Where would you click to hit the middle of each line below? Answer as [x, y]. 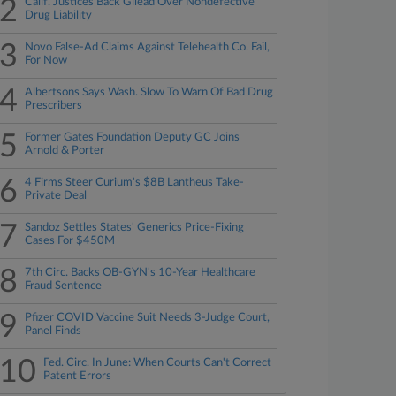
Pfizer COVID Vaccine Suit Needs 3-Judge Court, [148, 318]
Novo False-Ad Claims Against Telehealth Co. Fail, [148, 47]
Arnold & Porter [65, 151]
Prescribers [54, 106]
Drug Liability [59, 15]
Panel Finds [53, 331]
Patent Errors [78, 376]
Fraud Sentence [64, 286]
